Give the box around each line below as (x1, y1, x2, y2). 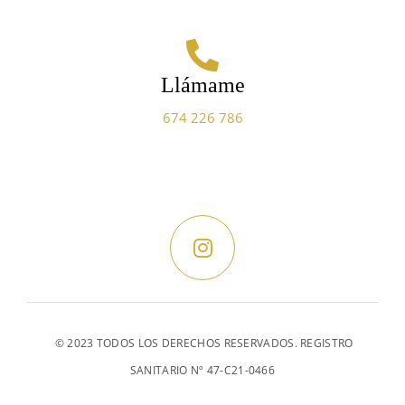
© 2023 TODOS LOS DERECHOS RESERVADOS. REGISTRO (52, 335, 353, 352)
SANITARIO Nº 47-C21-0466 (129, 363, 276, 379)
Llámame (160, 73, 245, 98)
